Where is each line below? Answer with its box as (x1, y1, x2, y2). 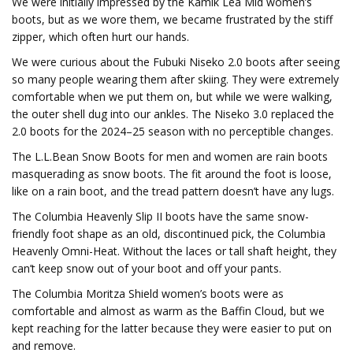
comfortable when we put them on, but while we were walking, (12, 89, 333, 104)
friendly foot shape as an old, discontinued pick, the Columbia (12, 226, 325, 241)
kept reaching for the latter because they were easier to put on (12, 321, 332, 336)
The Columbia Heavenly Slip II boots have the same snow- (12, 209, 309, 224)
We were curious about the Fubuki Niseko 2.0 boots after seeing (12, 54, 340, 69)
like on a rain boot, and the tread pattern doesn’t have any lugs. (12, 184, 334, 199)
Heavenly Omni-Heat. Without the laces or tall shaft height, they (12, 243, 336, 258)
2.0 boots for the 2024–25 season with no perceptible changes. (12, 124, 333, 139)
